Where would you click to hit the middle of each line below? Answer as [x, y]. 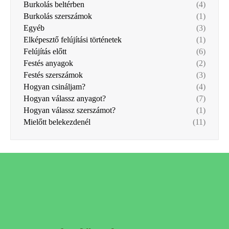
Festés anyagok [48, 63]
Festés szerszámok [53, 75]
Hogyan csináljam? [54, 87]
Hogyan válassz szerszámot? [70, 110]
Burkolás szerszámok [58, 16]
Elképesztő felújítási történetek [73, 40]
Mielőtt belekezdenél [57, 122]
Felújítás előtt [45, 51]
